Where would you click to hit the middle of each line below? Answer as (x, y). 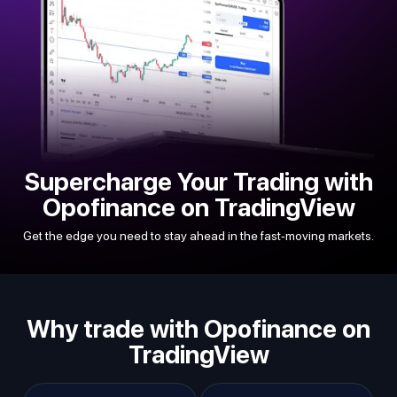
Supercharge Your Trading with (198, 181)
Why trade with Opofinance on (198, 329)
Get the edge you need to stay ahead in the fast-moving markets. (198, 236)
